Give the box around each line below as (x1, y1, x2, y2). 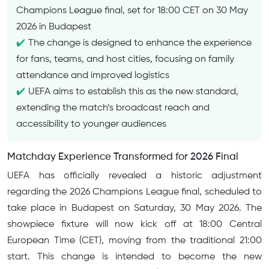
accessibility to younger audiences (16, 119, 166, 130)
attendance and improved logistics (16, 71, 169, 81)
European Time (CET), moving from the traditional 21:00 (7, 236, 262, 246)
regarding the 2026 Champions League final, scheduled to (7, 187, 262, 198)
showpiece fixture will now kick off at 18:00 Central (7, 220, 262, 230)
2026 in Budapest (16, 22, 91, 32)
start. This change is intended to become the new (7, 252, 262, 262)
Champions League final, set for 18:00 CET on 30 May (16, 6, 248, 16)
